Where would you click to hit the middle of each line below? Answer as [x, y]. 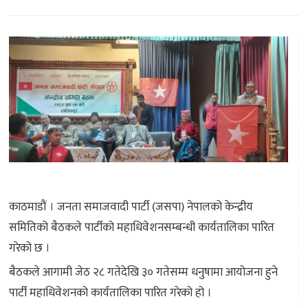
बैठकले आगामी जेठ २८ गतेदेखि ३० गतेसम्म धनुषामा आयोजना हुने [143, 273]
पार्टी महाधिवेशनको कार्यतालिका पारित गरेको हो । [110, 293]
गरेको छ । [30, 249]
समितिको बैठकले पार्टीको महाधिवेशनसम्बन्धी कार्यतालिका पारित [142, 228]
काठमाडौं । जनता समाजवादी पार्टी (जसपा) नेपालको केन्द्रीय [131, 207]
